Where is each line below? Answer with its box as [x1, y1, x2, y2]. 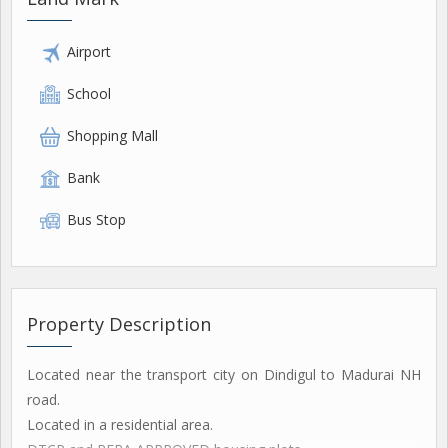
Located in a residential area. [27, 415, 213, 434]
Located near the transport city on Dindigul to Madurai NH [27, 365, 421, 384]
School [67, 84, 111, 103]
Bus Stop [67, 210, 126, 229]
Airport [67, 42, 111, 61]
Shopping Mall [67, 126, 158, 145]
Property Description [27, 312, 211, 336]
